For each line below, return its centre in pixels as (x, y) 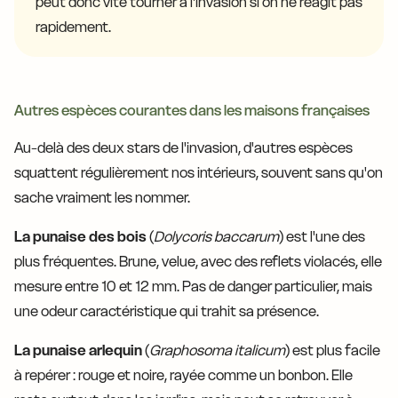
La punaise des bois (80, 237)
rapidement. (73, 27)
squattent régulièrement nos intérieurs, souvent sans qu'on (199, 173)
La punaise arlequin (78, 350)
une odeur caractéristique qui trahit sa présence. (167, 311)
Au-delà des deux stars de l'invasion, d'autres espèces (183, 148)
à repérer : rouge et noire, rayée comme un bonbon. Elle (183, 375)
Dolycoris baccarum (216, 237)
